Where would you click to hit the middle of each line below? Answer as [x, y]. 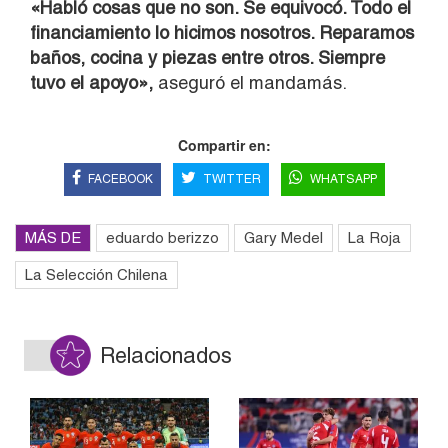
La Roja [374, 238]
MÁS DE [53, 238]
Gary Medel [283, 238]
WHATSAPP [343, 179]
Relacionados [166, 356]
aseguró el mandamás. [250, 83]
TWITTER [231, 179]
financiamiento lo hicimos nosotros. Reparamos [222, 33]
